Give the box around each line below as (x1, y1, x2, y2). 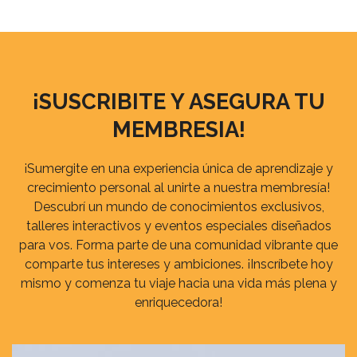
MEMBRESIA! (112, 116, 245, 142)
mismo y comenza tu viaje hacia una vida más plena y (20, 276, 337, 291)
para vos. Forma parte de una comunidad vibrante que (19, 237, 338, 253)
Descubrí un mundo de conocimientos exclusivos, (33, 199, 324, 214)
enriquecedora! (135, 295, 222, 310)
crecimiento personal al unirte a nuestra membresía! (27, 180, 330, 195)
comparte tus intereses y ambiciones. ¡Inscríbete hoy (24, 257, 333, 272)
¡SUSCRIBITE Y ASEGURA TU (32, 88, 325, 114)
